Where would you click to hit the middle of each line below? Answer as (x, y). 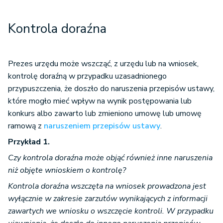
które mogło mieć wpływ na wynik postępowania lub (100, 101)
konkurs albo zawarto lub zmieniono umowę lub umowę (105, 114)
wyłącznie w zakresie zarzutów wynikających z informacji (108, 199)
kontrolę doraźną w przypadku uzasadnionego (87, 76)
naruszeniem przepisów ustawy (102, 126)
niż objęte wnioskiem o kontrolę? (67, 170)
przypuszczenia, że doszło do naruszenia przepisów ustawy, (111, 89)
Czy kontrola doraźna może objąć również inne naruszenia (110, 158)
